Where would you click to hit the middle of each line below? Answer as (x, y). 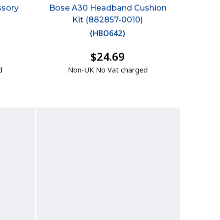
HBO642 (108, 35)
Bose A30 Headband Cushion (108, 9)
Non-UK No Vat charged (108, 71)
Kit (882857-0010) (108, 21)
